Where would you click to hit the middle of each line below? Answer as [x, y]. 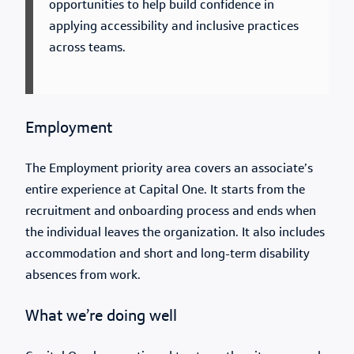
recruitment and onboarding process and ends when [171, 212]
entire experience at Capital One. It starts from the [165, 190]
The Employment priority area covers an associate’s [169, 169]
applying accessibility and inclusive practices [174, 27]
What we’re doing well [101, 317]
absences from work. [83, 276]
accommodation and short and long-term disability [168, 254]
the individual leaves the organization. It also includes [175, 233]
